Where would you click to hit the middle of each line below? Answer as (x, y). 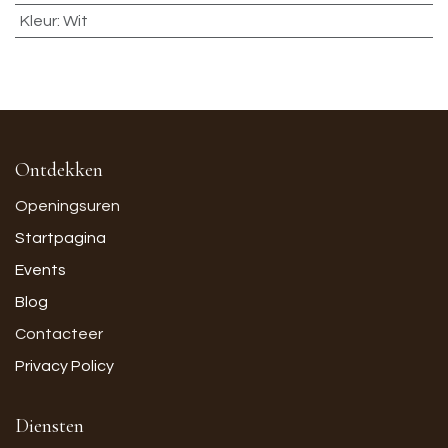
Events (40, 270)
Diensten (49, 426)
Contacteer (59, 334)
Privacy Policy (64, 366)
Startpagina (60, 238)
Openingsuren (67, 206)
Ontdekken (59, 170)
